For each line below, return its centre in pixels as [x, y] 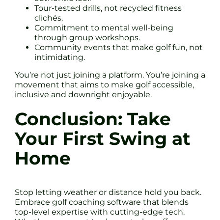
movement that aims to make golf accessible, [104, 84]
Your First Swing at [103, 138]
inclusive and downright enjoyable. [83, 94]
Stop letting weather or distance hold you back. [108, 192]
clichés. [49, 18]
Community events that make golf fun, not [119, 47]
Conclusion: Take [93, 119]
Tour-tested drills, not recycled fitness [108, 8]
